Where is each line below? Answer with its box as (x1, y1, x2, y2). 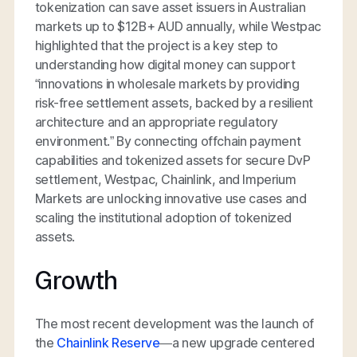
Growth (34, 265, 118, 296)
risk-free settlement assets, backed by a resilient (34, 95, 313, 112)
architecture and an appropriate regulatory (34, 114, 279, 131)
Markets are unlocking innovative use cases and (34, 190, 307, 207)
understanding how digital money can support (34, 57, 296, 73)
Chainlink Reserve (57, 335, 160, 351)
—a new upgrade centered (159, 335, 315, 351)
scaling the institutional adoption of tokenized (34, 210, 292, 226)
